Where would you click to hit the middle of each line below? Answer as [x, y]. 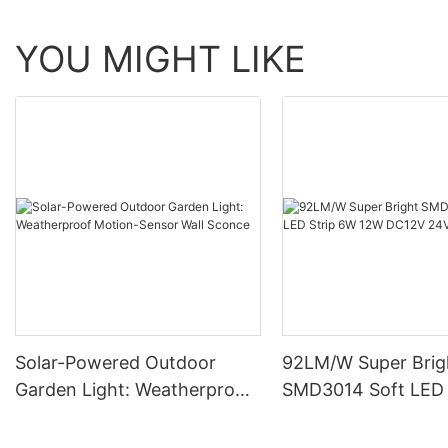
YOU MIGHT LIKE [160, 59]
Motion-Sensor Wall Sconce [132, 417]
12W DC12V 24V [351, 417]
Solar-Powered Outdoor [115, 363]
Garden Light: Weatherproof [134, 390]
